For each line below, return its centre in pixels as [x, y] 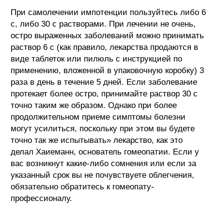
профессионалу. [42, 198]
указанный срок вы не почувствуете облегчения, [103, 175]
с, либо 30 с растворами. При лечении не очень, [103, 24]
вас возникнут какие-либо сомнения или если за [104, 163]
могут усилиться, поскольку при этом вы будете [103, 128]
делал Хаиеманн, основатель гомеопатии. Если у [105, 152]
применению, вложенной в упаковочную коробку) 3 [108, 70]
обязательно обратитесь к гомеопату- [83, 186]
